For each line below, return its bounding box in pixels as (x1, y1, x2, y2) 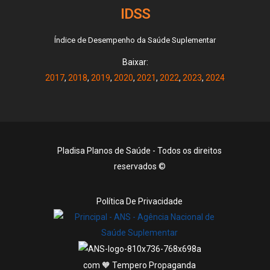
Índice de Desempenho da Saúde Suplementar (54, 36, 216, 45)
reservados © (113, 162, 166, 172)
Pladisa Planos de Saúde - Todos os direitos (57, 146, 222, 156)
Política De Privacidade (96, 196, 183, 206)
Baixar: (122, 57, 148, 67)
